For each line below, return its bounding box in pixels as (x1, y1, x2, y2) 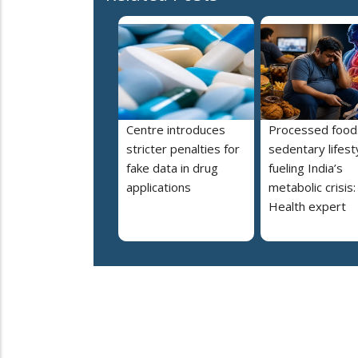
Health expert (268, 197, 346, 214)
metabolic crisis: (268, 178, 356, 195)
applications (126, 178, 191, 195)
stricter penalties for (126, 140, 240, 157)
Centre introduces (126, 121, 225, 137)
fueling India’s (268, 159, 343, 176)
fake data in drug (126, 159, 218, 176)
